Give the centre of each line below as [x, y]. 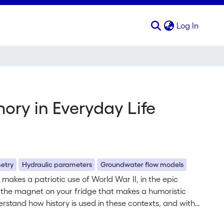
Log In [188, 25]
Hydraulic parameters [57, 164]
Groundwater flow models [142, 164]
